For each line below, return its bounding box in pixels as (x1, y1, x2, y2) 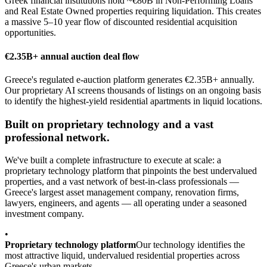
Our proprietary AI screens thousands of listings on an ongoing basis (5, 85, 261, 95)
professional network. (5, 131, 110, 144)
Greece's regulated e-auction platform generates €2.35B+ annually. (5, 74, 254, 85)
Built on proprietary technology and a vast (5, 117, 213, 131)
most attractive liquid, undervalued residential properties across (5, 250, 240, 261)
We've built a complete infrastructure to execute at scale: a (5, 155, 221, 166)
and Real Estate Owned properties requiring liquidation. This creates (5, 6, 261, 17)
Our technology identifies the (136, 240, 245, 250)
